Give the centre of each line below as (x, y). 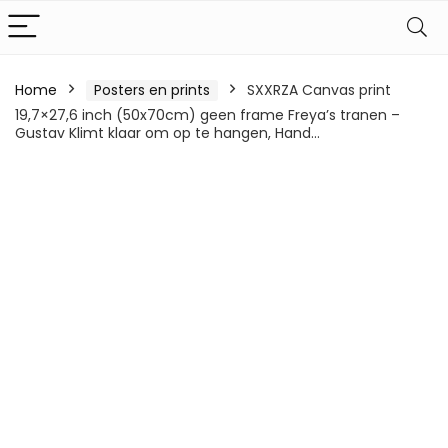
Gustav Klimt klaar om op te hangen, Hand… (167, 133)
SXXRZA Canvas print (319, 90)
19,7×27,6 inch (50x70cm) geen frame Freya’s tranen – (207, 115)
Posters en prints (152, 90)
